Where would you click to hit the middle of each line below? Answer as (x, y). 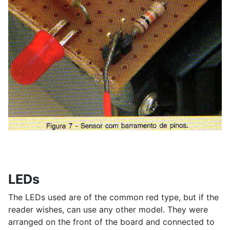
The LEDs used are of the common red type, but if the (113, 197)
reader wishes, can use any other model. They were (108, 209)
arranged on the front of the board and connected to (111, 222)
